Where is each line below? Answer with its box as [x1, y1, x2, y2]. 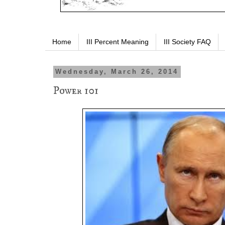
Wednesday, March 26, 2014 [55, 68, 179, 76]
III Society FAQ [164, 38, 211, 46]
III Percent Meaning [86, 38, 149, 46]
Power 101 [53, 84, 98, 98]
